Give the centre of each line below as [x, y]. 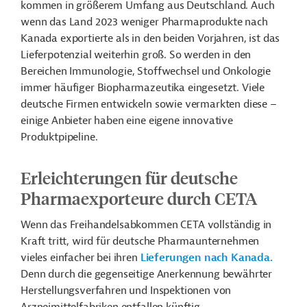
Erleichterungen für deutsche [129, 177]
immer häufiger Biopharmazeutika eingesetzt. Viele [143, 88]
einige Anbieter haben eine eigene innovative [127, 121]
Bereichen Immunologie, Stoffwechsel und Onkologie [146, 71]
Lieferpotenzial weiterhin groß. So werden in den [136, 55]
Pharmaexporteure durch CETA [139, 198]
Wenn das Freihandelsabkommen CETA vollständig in [146, 225]
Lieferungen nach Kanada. [206, 258]
